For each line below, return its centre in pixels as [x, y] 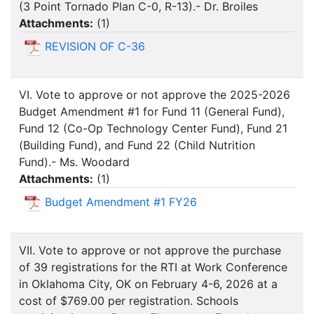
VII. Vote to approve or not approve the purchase [150, 251]
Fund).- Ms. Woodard [74, 162]
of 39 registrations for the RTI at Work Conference [153, 267]
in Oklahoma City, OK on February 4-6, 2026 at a [148, 284]
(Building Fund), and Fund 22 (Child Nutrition [137, 145]
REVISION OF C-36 [95, 47]
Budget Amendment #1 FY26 [121, 202]
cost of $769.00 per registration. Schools [129, 301]
